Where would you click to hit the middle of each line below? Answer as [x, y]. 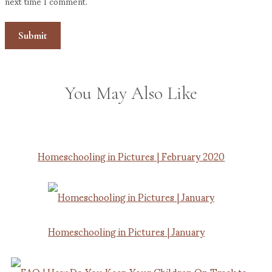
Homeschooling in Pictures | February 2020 [131, 156]
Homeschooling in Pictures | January [127, 231]
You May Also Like [131, 93]
